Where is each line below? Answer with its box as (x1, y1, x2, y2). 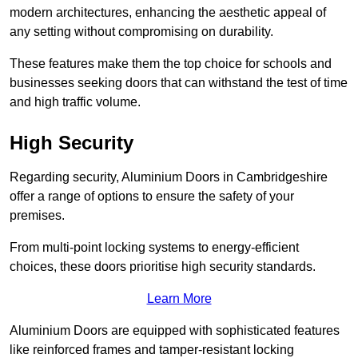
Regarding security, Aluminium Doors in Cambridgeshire (10, 170, 328, 185)
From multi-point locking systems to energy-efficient (10, 241, 299, 255)
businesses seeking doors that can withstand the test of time (10, 76, 348, 90)
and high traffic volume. (10, 95, 141, 109)
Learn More (146, 292, 212, 306)
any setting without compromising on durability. (10, 25, 273, 39)
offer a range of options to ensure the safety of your (10, 189, 294, 204)
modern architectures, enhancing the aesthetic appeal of (10, 6, 326, 20)
